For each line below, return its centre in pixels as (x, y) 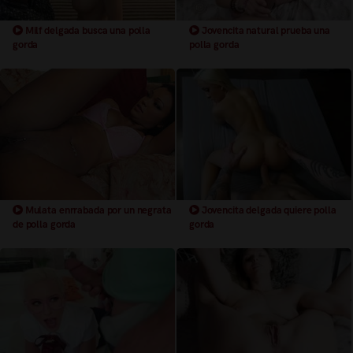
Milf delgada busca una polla (87, 30)
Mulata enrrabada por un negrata (97, 210)
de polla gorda (45, 224)
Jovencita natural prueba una (265, 30)
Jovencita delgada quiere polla (268, 210)
